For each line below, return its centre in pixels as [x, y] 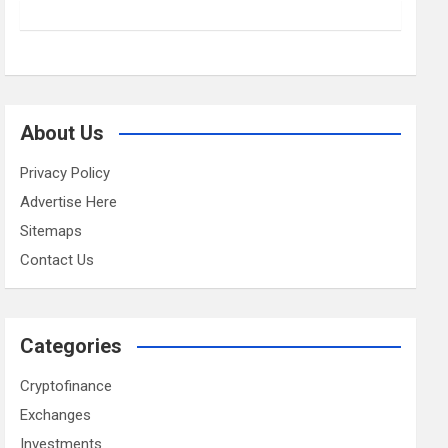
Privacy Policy [65, 173]
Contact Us [57, 260]
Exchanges [56, 415]
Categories [71, 346]
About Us [62, 133]
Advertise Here [69, 202]
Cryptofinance [66, 386]
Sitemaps [51, 231]
